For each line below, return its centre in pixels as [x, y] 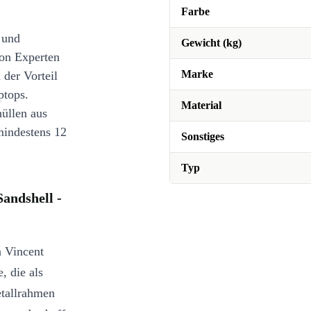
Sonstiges [203, 136]
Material [201, 105]
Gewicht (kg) [211, 43]
